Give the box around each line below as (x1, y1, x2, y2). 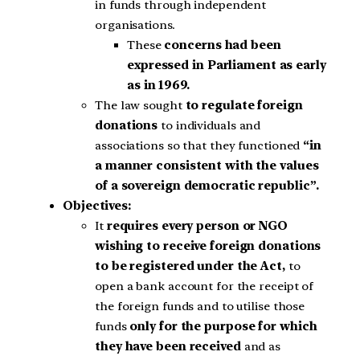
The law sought (95, 97, 182, 112)
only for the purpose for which (129, 318, 317, 333)
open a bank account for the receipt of (95, 278, 314, 293)
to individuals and (157, 117, 261, 133)
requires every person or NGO (103, 218, 288, 233)
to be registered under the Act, (95, 258, 285, 273)
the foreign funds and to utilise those (95, 298, 305, 313)
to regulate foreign (182, 97, 303, 112)
